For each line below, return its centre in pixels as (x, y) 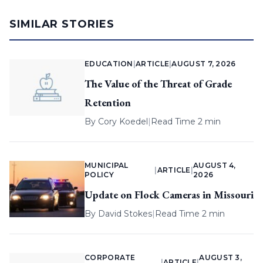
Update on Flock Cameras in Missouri (169, 195)
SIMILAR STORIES (62, 24)
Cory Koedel (123, 122)
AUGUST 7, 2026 (204, 64)
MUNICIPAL (107, 166)
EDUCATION (109, 64)
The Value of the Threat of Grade (158, 84)
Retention (108, 103)
